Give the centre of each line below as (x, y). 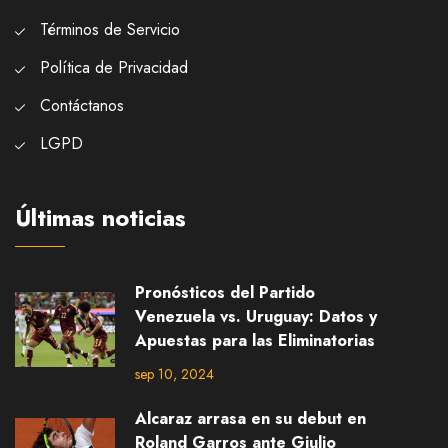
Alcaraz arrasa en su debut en (250, 418)
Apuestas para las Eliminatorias (255, 340)
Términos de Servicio (110, 29)
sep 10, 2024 (174, 374)
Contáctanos (82, 105)
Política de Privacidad (114, 67)
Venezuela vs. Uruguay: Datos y (256, 316)
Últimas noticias (100, 217)
